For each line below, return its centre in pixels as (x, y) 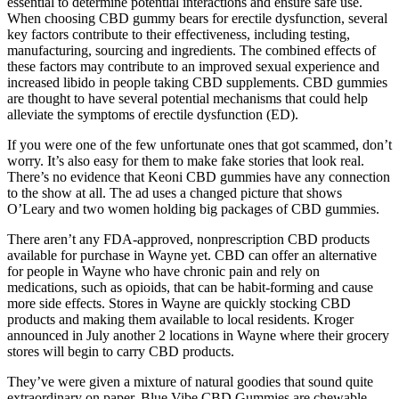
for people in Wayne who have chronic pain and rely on (163, 272)
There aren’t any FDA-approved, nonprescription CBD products (188, 240)
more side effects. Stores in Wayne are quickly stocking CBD (179, 304)
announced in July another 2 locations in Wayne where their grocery (198, 336)
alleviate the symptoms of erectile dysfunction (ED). (153, 115)
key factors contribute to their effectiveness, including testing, (179, 35)
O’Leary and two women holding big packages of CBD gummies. (193, 209)
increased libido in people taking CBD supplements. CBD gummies (197, 83)
